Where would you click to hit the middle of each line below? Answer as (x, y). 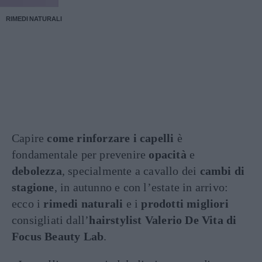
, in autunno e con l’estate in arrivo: (141, 187)
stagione (33, 187)
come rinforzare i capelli (111, 138)
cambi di (222, 171)
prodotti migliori (185, 204)
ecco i (28, 204)
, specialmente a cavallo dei (131, 171)
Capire (30, 138)
